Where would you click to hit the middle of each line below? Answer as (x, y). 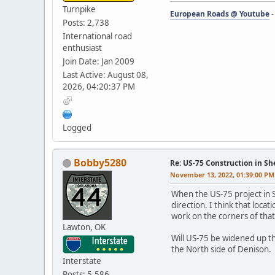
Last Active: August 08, (106, 75)
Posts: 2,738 (86, 22)
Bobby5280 (100, 162)
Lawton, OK (84, 227)
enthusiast (82, 48)
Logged (77, 127)
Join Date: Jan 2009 (99, 61)
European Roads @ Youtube (220, 14)
